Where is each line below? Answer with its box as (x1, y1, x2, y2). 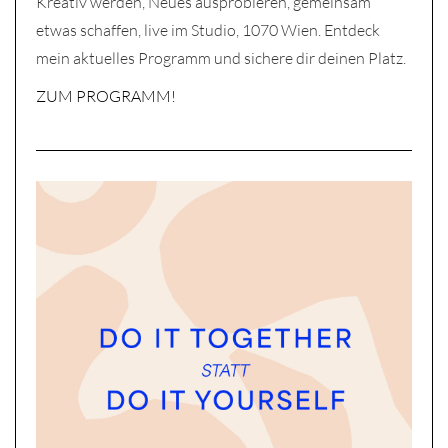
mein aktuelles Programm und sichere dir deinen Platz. (36, 48, 406, 68)
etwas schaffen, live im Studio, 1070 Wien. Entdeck (36, 20, 380, 40)
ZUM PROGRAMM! (36, 86, 176, 106)
